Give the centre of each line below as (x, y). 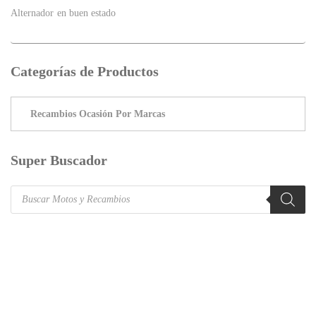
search (24, 210)
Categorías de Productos (85, 71)
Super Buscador (59, 160)
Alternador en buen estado (63, 13)
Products (30, 193)
